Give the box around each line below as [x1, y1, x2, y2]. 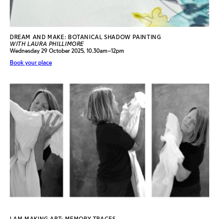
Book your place [10, 59, 52, 66]
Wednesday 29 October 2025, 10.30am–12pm [10, 47, 124, 54]
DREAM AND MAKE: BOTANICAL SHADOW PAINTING [10, 33, 161, 41]
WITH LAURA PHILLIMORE [10, 40, 85, 47]
